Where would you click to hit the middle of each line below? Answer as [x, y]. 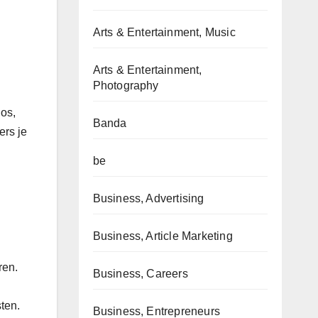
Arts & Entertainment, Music [164, 32]
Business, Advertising [148, 198]
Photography [126, 86]
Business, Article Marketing [163, 236]
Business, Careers [140, 274]
